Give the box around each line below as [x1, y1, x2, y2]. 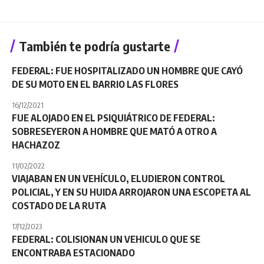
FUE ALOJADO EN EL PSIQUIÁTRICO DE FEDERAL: [12, 111, 215, 124]
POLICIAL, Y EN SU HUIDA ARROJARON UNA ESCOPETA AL [12, 186, 251, 198]
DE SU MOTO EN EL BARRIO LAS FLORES [12, 78, 179, 90]
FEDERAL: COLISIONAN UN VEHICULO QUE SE [12, 233, 200, 245]
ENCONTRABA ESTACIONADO [12, 246, 135, 259]
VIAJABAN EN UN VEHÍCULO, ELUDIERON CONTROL [12, 172, 225, 184]
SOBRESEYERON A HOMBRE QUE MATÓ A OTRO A [12, 125, 217, 137]
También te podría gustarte [19, 37, 170, 54]
